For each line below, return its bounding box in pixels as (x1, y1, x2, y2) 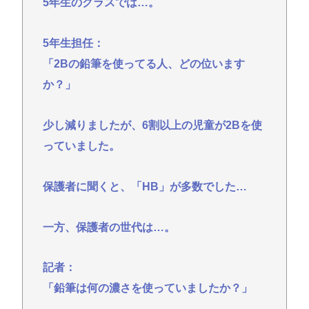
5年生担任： (42, 37, 104, 50)
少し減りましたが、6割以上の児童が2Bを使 (42, 119, 262, 131)
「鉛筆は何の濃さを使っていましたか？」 (42, 282, 252, 295)
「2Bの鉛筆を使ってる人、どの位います (42, 58, 245, 70)
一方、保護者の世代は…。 (42, 221, 175, 233)
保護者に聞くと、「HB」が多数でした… (42, 180, 247, 192)
